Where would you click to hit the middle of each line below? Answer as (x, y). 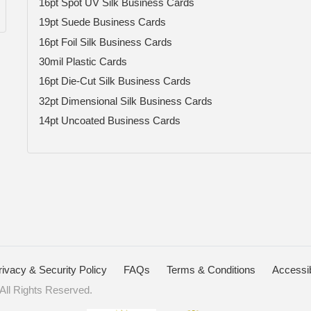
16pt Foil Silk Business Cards (106, 42)
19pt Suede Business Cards (102, 22)
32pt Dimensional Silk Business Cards (126, 101)
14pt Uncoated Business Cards (110, 121)
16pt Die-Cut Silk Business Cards (115, 81)
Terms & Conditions (211, 269)
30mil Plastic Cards (83, 62)
